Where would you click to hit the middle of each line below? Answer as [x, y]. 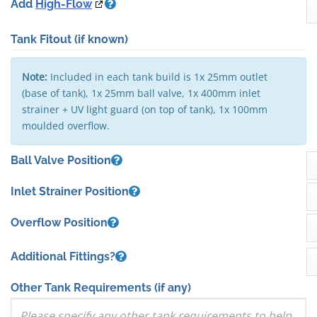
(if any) [173, 288]
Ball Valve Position [61, 160]
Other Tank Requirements [82, 288]
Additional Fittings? [63, 257]
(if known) [101, 39]
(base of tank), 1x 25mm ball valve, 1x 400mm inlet [141, 93]
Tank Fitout [42, 39]
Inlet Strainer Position [70, 192]
